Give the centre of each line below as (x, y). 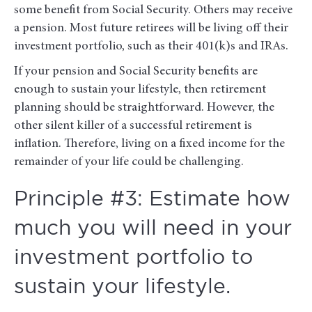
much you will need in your (153, 229)
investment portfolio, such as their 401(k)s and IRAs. (151, 47)
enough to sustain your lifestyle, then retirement (140, 90)
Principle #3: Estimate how (152, 200)
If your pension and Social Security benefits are (136, 72)
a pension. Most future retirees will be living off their (151, 29)
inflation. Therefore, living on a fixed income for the (149, 145)
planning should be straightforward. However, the (144, 108)
